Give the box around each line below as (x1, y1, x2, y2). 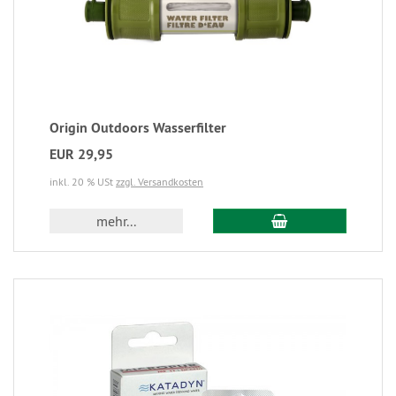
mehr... (96, 212, 137, 231)
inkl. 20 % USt (49, 175, 116, 189)
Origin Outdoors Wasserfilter (49, 118, 226, 138)
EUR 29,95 (49, 145, 113, 164)
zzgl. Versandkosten (116, 175, 203, 189)
